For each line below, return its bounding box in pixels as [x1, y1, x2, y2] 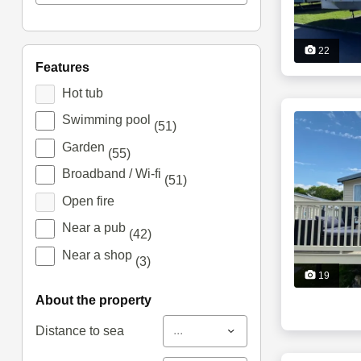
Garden [61, 139, 108, 154]
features [43, 60, 89, 75]
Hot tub [61, 85, 103, 100]
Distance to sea [35, 323, 124, 338]
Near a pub [61, 221, 129, 235]
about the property [44, 293, 151, 307]
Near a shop [61, 247, 135, 262]
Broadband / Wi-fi [61, 167, 164, 181]
